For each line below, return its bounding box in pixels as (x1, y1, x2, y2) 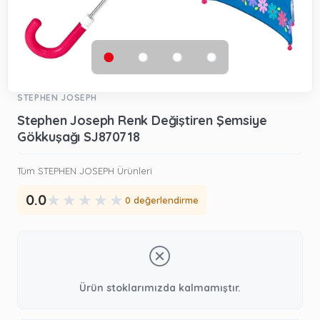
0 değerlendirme (125, 194, 199, 206)
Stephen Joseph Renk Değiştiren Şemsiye (17, 112, 267, 129)
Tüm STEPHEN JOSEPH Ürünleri (17, 165, 152, 176)
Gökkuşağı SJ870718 (17, 129, 140, 145)
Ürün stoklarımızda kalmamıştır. (79, 281, 241, 294)
